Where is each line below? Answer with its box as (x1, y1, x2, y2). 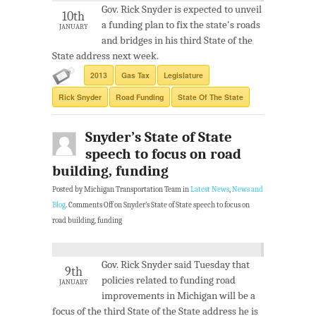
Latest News (190, 185, 229, 194)
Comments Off (68, 200, 113, 209)
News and (232, 185, 263, 194)
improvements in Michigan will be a (102, 288, 255, 302)
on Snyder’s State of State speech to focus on (113, 200, 250, 209)
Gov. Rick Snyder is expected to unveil (102, 2, 262, 16)
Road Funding (116, 91, 164, 102)
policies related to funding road (102, 273, 236, 286)
